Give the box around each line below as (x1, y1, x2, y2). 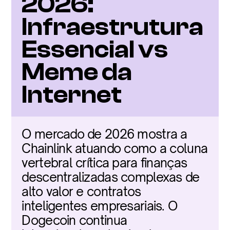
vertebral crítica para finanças (22, 155, 187, 170)
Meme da (22, 58, 132, 86)
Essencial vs (22, 35, 168, 64)
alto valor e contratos (22, 184, 141, 199)
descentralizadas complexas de (22, 169, 200, 185)
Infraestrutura (22, 13, 204, 41)
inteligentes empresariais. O (22, 198, 178, 214)
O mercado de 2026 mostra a (22, 126, 187, 142)
